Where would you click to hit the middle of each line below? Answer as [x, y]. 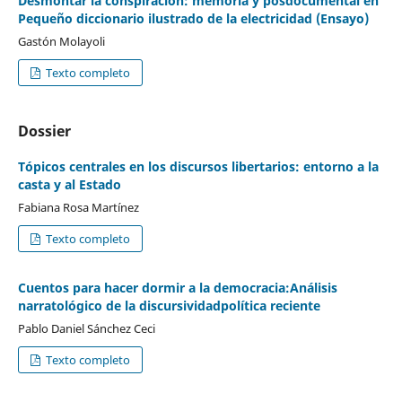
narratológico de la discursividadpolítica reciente [169, 305]
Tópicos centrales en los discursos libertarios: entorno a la [198, 166]
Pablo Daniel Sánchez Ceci [86, 328]
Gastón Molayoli [61, 41]
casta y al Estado [69, 184]
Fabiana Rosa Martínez [78, 207]
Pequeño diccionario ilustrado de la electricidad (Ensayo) [193, 18]
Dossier [44, 131]
